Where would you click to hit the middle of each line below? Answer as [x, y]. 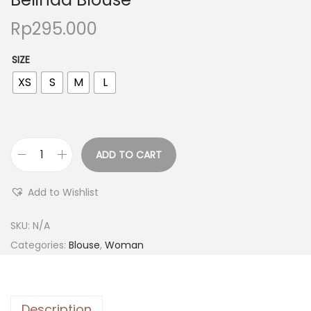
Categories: [40, 245]
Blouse [84, 245]
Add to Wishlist [63, 192]
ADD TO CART [129, 154]
